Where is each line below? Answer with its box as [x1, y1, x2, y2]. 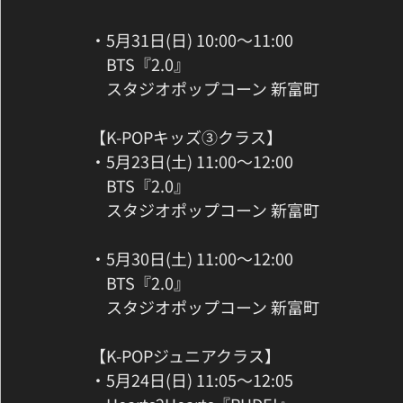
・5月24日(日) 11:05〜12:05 [90, 368, 293, 392]
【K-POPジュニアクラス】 [90, 344, 281, 368]
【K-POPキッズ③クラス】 [90, 125, 282, 149]
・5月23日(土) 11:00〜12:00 [90, 149, 293, 174]
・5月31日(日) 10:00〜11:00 [90, 28, 293, 52]
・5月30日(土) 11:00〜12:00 [90, 246, 293, 271]
